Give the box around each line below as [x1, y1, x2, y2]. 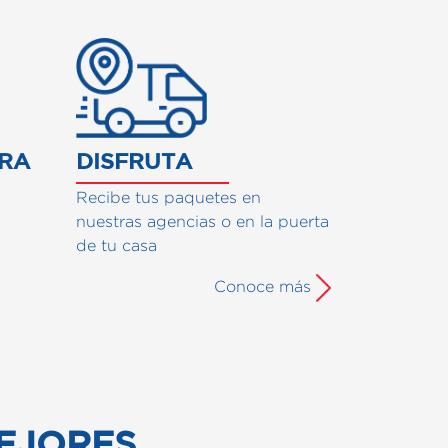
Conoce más [214, 277, 316, 295]
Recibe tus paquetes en [76, 188, 261, 206]
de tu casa [76, 236, 157, 254]
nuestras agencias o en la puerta [76, 212, 329, 230]
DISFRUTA [76, 147, 192, 173]
